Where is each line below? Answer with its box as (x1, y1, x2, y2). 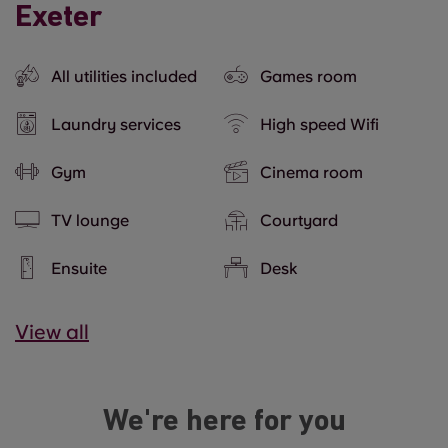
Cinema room (260, 162, 363, 182)
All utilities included (51, 66, 197, 86)
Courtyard (260, 210, 338, 230)
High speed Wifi (260, 114, 379, 134)
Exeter (15, 3, 102, 34)
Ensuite (51, 258, 107, 278)
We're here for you (102, 407, 346, 438)
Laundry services (51, 114, 181, 134)
